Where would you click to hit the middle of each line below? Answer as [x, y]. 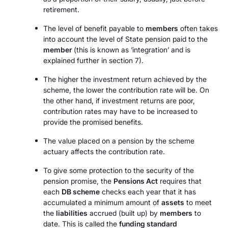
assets [173, 202]
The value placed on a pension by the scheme [119, 141]
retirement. [61, 9]
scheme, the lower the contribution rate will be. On [126, 90]
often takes [198, 28]
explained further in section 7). [93, 60]
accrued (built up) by [124, 213]
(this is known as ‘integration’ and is [131, 50]
